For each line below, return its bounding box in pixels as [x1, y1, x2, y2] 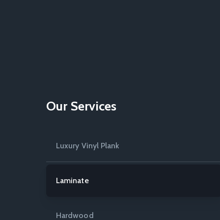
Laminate [56, 176, 89, 186]
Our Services [46, 98, 117, 114]
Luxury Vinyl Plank [56, 141, 120, 151]
